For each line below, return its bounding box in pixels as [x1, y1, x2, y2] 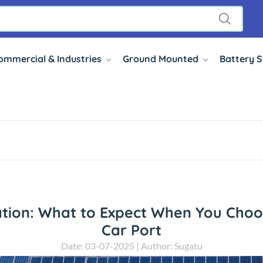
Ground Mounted [122, 53, 201, 65]
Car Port [102, 221, 161, 239]
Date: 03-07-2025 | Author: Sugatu [60, 240, 203, 251]
